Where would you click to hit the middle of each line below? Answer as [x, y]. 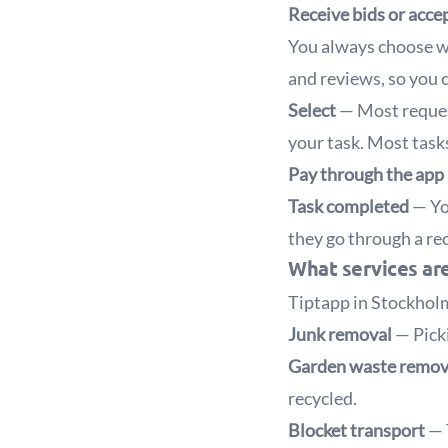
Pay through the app [366, 174]
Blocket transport [356, 430]
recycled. [322, 398]
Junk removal [340, 334]
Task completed [348, 206]
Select [313, 110]
